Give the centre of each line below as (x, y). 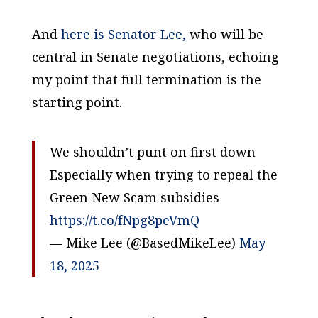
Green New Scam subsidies (134, 197)
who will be (224, 34)
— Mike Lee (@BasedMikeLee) (144, 242)
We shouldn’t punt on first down (152, 152)
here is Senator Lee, (123, 34)
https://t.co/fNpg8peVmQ (124, 220)
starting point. (77, 102)
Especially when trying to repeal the (163, 174)
